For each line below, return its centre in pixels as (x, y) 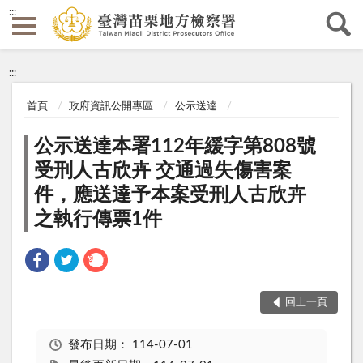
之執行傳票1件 (98, 220)
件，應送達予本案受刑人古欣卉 (170, 196)
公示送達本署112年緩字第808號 (175, 147)
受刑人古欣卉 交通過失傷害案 (163, 171)
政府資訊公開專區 (111, 106)
